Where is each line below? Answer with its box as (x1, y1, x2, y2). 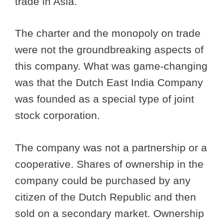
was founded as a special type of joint (15, 93, 194, 105)
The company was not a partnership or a (15, 141, 207, 153)
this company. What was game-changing (15, 60, 208, 72)
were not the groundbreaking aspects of (15, 44, 204, 56)
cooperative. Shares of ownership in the (15, 158, 204, 170)
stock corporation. (15, 110, 100, 121)
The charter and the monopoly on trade (15, 27, 201, 39)
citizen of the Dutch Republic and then (15, 191, 196, 203)
